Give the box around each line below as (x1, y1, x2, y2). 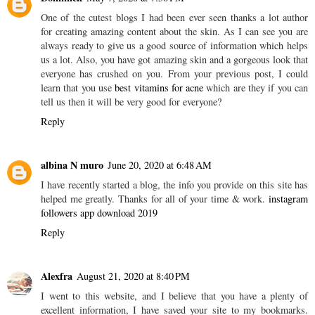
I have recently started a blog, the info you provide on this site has (41, 177, 308, 191)
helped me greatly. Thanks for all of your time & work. (41, 191, 269, 205)
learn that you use (41, 81, 115, 94)
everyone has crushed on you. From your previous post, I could (41, 67, 308, 80)
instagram (269, 191, 308, 205)
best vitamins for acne (115, 81, 204, 94)
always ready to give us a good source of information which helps (41, 39, 308, 52)
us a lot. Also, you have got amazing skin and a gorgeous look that (41, 53, 308, 66)
